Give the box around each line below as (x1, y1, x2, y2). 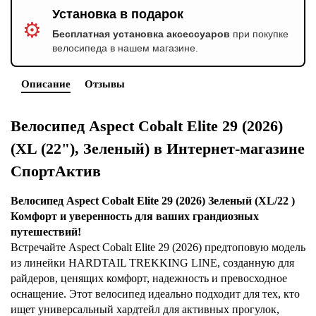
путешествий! (11, 226, 81, 238)
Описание (21, 78, 71, 90)
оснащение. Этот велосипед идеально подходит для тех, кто (11, 288, 300, 300)
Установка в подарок (52, 7, 183, 21)
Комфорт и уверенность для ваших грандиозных (11, 210, 259, 222)
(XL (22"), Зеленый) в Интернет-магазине (11, 140, 305, 157)
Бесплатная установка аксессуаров (52, 28, 230, 39)
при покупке (230, 28, 288, 39)
